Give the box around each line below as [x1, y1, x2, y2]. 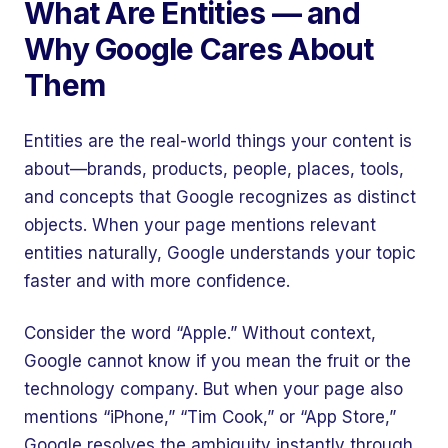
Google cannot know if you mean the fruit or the [24, 351, 411, 371]
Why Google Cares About [24, 31, 374, 67]
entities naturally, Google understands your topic [24, 243, 416, 263]
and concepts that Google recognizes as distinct [24, 187, 416, 207]
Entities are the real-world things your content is [24, 131, 412, 151]
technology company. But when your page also [24, 379, 403, 399]
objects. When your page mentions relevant [24, 215, 376, 235]
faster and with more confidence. [24, 271, 290, 291]
